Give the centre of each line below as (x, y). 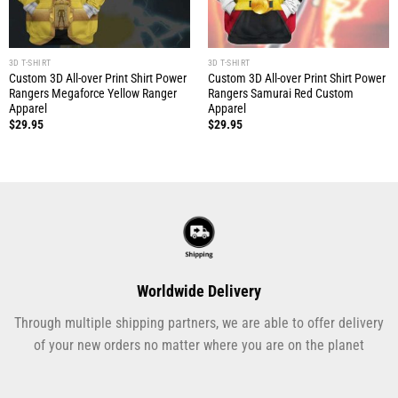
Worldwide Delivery (199, 291)
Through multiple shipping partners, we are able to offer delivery (199, 323)
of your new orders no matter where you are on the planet (199, 346)
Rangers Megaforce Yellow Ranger (92, 93)
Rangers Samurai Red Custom (280, 93)
